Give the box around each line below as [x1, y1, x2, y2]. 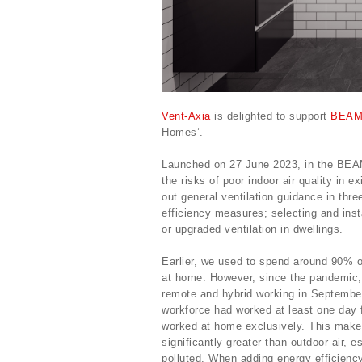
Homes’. [162, 126, 204, 139]
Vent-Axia [162, 110, 211, 123]
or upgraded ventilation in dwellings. [162, 223, 343, 236]
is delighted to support [210, 110, 330, 123]
